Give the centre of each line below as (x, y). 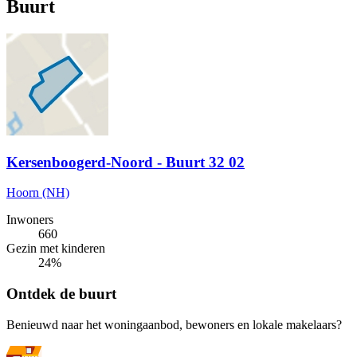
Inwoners (30, 220)
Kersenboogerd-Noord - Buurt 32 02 (126, 162)
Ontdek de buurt (61, 294)
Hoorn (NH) (38, 193)
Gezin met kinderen (56, 249)
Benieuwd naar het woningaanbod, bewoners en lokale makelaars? (174, 324)
